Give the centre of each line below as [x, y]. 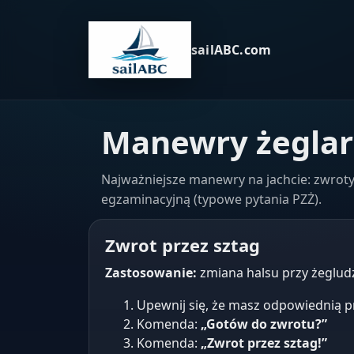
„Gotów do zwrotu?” [264, 324]
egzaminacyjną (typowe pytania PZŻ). [211, 199]
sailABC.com [232, 50]
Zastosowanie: [151, 273]
